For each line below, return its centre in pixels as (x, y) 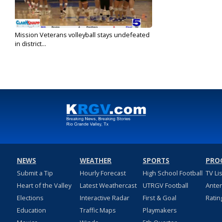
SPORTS (156, 161)
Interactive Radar (104, 198)
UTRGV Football (165, 186)
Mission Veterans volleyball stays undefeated (82, 35)
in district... (30, 44)
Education (31, 210)
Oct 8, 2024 (29, 52)
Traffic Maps (98, 210)
